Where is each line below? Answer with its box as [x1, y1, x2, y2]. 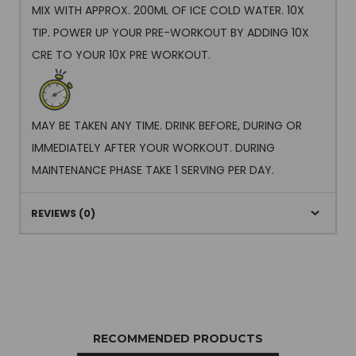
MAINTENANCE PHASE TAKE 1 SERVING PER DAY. [32, 161, 274, 178]
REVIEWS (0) [30, 206, 95, 220]
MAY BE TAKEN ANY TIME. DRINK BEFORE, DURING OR [32, 117, 302, 133]
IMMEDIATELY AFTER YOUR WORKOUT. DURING [32, 139, 275, 156]
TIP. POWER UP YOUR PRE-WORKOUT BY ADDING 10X [32, 24, 309, 41]
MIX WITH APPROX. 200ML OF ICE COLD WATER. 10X [32, 2, 304, 18]
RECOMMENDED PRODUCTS [93, 331, 263, 346]
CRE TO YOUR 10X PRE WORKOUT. [32, 46, 211, 63]
